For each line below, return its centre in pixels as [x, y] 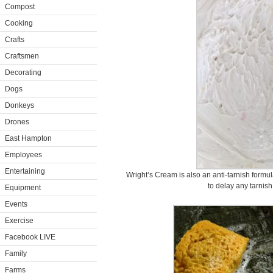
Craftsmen [22, 56]
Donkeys [19, 105]
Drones [17, 122]
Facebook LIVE [30, 237]
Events [16, 204]
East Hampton [28, 138]
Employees [23, 155]
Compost [20, 7]
